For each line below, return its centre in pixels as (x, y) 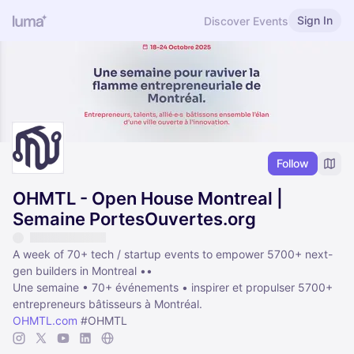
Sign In (315, 20)
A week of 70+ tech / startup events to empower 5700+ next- (173, 254)
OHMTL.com (45, 321)
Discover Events (246, 21)
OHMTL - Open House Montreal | (148, 199)
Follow (293, 164)
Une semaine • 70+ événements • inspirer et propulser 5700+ (173, 288)
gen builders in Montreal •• (83, 271)
